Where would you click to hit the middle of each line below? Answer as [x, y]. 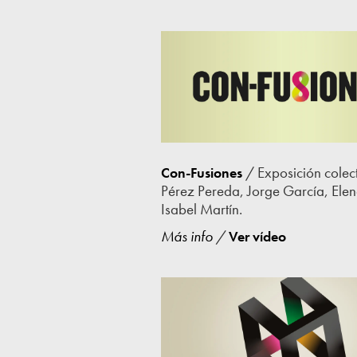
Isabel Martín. [201, 209]
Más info [186, 237]
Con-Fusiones [201, 172]
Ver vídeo [257, 237]
